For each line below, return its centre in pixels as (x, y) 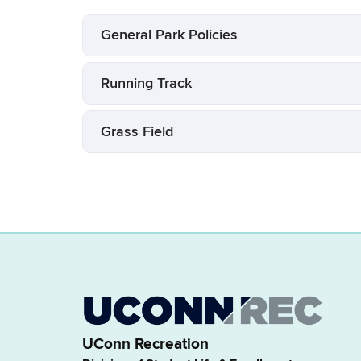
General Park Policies (169, 35)
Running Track (146, 83)
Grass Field (137, 131)
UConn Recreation (145, 345)
